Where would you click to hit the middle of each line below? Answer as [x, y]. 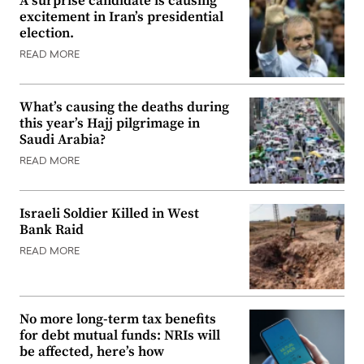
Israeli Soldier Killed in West [109, 213]
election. [47, 34]
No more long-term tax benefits [118, 320]
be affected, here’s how [92, 352]
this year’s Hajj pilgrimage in [110, 124]
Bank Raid [52, 230]
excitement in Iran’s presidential [121, 17]
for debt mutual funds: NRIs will [120, 336]
